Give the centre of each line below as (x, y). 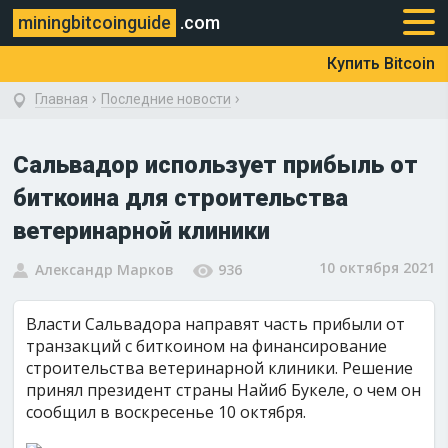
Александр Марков (105, 269)
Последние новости (166, 99)
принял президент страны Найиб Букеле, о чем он (224, 390)
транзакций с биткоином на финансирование (207, 346)
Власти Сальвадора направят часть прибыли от (216, 324)
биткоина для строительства (181, 198)
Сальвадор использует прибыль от (216, 165)
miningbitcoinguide (95, 22)
